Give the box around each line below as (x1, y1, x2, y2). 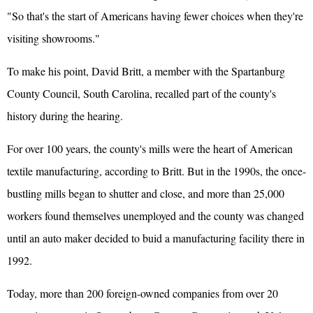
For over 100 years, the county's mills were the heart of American (7, 140, 293, 156)
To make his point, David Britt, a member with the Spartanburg (7, 63, 285, 78)
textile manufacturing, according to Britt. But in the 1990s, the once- (7, 163, 306, 178)
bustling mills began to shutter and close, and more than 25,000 (7, 185, 284, 201)
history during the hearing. (7, 108, 123, 123)
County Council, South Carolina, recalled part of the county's (7, 85, 276, 101)
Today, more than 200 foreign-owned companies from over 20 (7, 285, 278, 300)
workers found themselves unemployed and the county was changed (7, 208, 304, 223)
